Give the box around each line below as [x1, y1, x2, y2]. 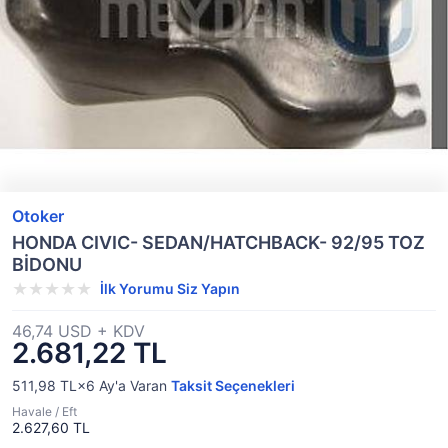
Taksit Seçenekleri [171, 377, 295, 394]
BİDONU [12, 254, 82, 275]
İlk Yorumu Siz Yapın [100, 280, 240, 297]
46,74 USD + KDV [12, 321, 145, 341]
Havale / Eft [12, 404, 77, 419]
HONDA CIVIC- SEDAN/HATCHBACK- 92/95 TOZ [12, 232, 425, 253]
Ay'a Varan [95, 377, 171, 394]
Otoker [12, 206, 64, 226]
